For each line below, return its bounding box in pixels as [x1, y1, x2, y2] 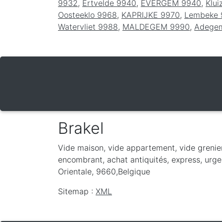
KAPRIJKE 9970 [121, 9, 180, 20]
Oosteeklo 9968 [58, 9, 117, 20]
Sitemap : [58, 186, 96, 196]
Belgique [118, 166, 150, 176]
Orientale [58, 166, 92, 176]
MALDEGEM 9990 [122, 21, 190, 32]
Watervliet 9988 [58, 21, 118, 32]
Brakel [58, 118, 104, 138]
